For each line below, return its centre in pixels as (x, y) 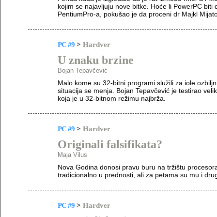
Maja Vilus (72, 155)
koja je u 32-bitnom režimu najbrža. (112, 98)
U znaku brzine (96, 60)
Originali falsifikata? (110, 144)
